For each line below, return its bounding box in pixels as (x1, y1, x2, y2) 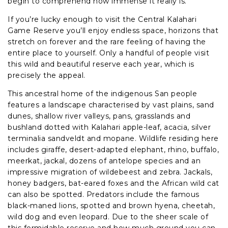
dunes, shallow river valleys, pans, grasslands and (8, 111, 190, 121)
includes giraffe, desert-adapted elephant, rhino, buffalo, (8, 145, 219, 154)
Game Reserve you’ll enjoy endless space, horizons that (8, 25, 218, 35)
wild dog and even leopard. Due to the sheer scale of (8, 212, 208, 221)
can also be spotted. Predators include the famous (8, 189, 199, 199)
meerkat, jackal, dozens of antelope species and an (8, 156, 201, 165)
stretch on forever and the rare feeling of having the (8, 37, 206, 46)
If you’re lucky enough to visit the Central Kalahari (8, 14, 196, 24)
